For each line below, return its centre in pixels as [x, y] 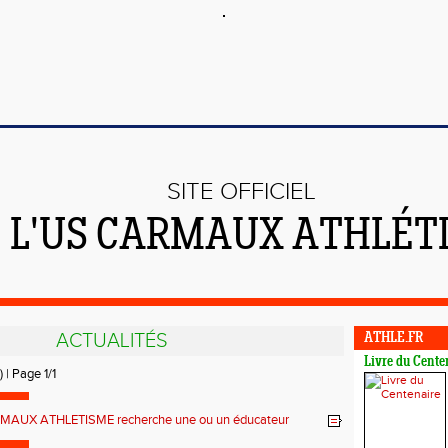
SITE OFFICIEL [241, 192]
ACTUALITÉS [111, 341]
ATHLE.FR [393, 338]
